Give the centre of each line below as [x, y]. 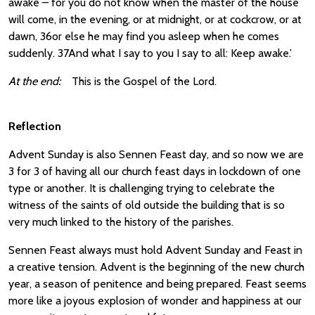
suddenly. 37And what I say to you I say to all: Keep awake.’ [150, 53]
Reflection [35, 126]
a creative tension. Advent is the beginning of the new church [156, 267]
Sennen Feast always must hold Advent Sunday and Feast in [155, 250]
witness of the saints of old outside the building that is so [147, 205]
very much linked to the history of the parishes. [121, 222]
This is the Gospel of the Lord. [157, 81]
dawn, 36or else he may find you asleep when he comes [144, 36]
